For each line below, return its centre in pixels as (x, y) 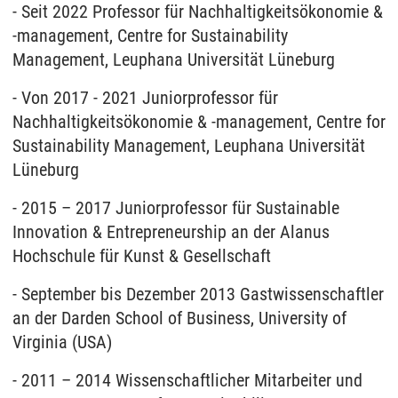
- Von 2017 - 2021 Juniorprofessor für (145, 98)
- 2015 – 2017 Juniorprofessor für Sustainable (176, 208)
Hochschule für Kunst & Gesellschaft (142, 256)
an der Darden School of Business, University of (179, 318)
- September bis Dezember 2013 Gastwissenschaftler (198, 294)
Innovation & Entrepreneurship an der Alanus (171, 232)
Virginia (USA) (62, 342)
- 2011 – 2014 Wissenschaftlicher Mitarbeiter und (187, 380)
